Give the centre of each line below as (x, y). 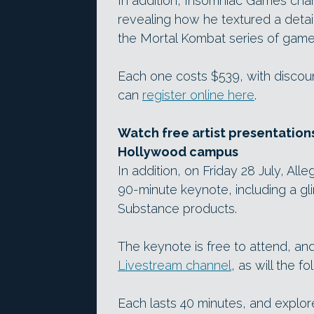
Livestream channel (175, 265)
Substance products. (177, 208)
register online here (198, 95)
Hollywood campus (178, 151)
